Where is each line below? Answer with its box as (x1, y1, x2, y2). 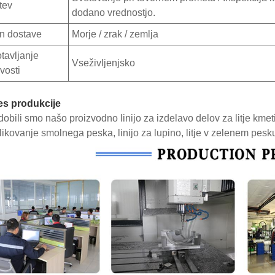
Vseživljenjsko (72, 57, 135, 68)
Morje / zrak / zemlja (72, 28, 158, 39)
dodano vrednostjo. (72, 7, 155, 18)
